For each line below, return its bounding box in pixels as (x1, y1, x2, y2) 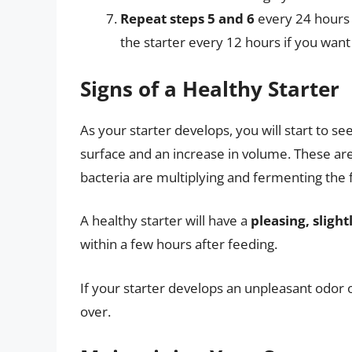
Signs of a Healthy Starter (80, 74, 339, 103)
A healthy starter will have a (80, 211, 251, 230)
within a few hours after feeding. (80, 235, 277, 254)
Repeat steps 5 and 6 (120, 9, 255, 28)
